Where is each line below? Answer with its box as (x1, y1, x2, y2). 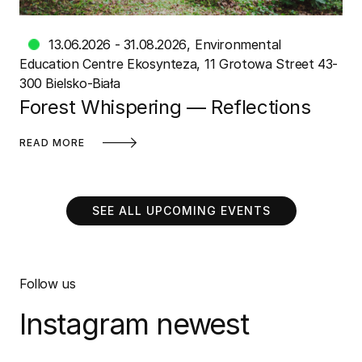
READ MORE (19, 137, 85, 149)
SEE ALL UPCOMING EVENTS (91, 204, 271, 218)
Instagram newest (19, 305, 249, 342)
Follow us (19, 276, 76, 293)
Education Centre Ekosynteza (19, 55, 197, 72)
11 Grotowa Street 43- (204, 55, 338, 72)
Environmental (194, 36, 281, 53)
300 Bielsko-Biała (19, 74, 120, 91)
